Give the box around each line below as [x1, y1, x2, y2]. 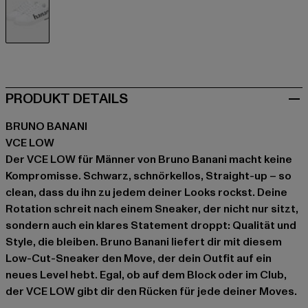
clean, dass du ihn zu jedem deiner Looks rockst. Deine [5, 185, 287, 201]
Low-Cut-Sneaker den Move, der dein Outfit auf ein [5, 251, 272, 267]
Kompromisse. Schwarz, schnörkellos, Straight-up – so [5, 168, 291, 184]
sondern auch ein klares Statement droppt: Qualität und [5, 218, 296, 234]
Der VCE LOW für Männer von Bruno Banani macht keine [5, 152, 292, 168]
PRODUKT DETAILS [5, 89, 128, 109]
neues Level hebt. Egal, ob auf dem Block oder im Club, [5, 267, 287, 283]
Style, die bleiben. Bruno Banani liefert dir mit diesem [5, 234, 282, 250]
